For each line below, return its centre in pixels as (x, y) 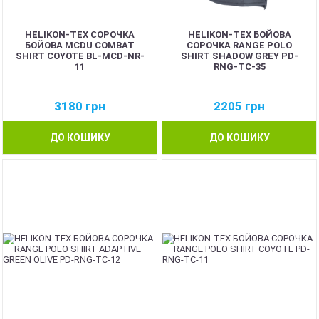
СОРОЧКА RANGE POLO (239, 45)
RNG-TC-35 (239, 67)
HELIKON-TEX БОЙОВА (239, 35)
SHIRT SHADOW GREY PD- (239, 56)
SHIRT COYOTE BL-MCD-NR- (80, 56)
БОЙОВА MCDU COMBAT (80, 45)
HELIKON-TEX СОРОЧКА (80, 35)
